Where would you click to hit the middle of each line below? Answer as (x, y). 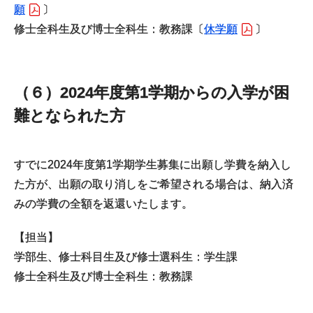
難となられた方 (70, 116)
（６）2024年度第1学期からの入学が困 (152, 93)
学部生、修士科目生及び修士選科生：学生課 (126, 257)
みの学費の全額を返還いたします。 (103, 204)
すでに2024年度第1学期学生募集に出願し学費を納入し (153, 165)
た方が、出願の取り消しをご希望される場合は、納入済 (154, 184)
